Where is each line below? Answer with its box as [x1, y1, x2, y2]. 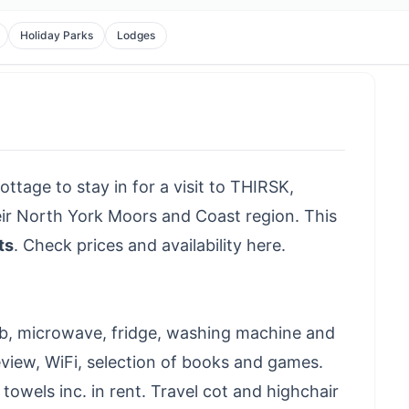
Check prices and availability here [23, 236, 281, 255]
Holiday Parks [20, 28, 94, 42]
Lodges [117, 28, 156, 42]
